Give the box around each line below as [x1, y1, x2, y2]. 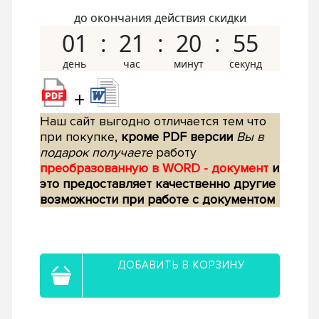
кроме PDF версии [121, 129, 233, 145]
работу [152, 145, 197, 161]
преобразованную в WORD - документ [40, 160, 272, 177]
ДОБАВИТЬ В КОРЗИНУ [117, 258, 245, 272]
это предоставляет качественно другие [40, 176, 276, 192]
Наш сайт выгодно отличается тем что [40, 113, 266, 130]
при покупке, [40, 129, 121, 145]
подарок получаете [40, 145, 152, 161]
